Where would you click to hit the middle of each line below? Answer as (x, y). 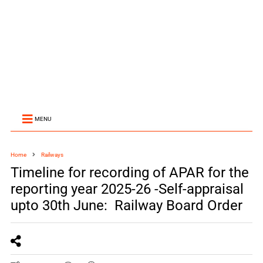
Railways (52, 155)
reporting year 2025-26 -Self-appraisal (127, 189)
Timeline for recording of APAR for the (129, 173)
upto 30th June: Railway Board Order (126, 205)
